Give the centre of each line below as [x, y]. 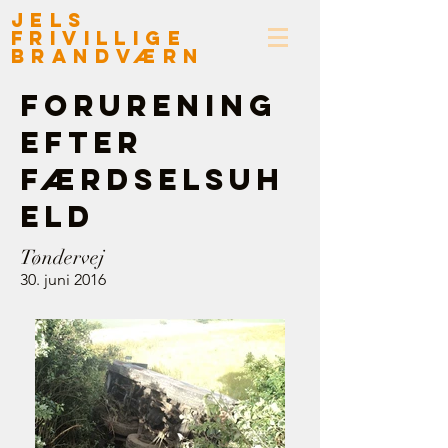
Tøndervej [62, 257]
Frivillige [99, 38]
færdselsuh [152, 179]
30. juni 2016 [63, 279]
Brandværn [108, 56]
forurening [148, 105]
